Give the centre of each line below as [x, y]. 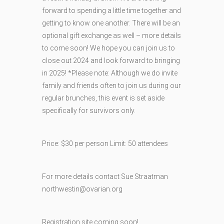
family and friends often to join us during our [111, 86]
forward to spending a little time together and [111, 11]
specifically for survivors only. [89, 111]
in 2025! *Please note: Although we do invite [110, 73]
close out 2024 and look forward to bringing [111, 61]
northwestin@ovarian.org [82, 189]
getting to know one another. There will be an [111, 23]
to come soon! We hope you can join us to [108, 48]
